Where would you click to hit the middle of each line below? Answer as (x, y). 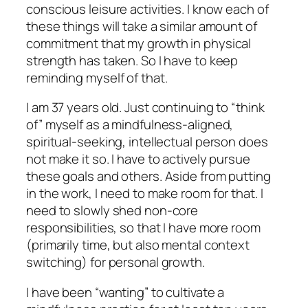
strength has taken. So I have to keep (132, 60)
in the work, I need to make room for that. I (145, 194)
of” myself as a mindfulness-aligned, (130, 125)
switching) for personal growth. (115, 262)
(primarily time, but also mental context (138, 245)
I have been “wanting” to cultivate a (125, 292)
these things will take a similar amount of (142, 26)
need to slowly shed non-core (112, 211)
